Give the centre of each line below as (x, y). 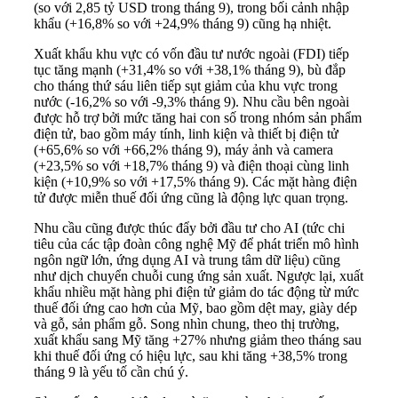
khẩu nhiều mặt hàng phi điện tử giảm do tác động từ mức (196, 292)
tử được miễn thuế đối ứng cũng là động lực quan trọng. (191, 198)
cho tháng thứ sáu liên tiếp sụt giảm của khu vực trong (186, 86)
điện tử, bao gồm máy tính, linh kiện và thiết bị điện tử (186, 134)
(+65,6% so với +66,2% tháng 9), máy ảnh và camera (183, 150)
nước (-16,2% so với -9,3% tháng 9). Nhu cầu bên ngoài (191, 102)
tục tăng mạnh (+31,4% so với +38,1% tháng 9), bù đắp (190, 70)
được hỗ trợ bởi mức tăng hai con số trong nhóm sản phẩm (198, 118)
